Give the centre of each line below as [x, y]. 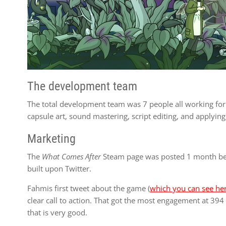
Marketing [52, 139]
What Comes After [72, 156]
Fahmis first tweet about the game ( [89, 188]
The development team [82, 86]
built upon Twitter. [60, 168]
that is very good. [58, 212]
